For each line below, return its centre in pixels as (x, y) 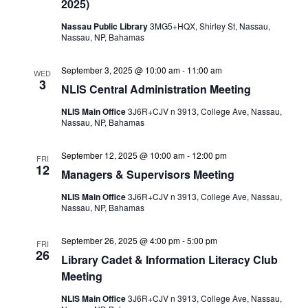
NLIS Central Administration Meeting (156, 89)
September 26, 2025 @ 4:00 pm (120, 240)
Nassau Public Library (105, 26)
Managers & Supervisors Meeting (147, 174)
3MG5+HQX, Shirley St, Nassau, (210, 25)
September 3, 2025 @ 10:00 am (120, 69)
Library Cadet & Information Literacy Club (169, 259)
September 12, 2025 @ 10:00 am (123, 155)
